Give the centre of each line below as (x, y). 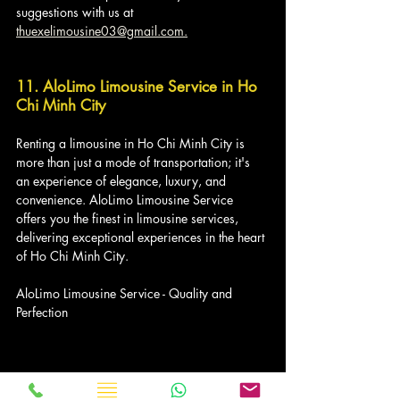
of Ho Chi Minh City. (72, 255)
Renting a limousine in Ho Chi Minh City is (132, 143)
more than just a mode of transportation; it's (135, 162)
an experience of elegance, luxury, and (123, 180)
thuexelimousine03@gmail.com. (102, 30)
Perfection (42, 312)
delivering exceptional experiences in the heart (142, 237)
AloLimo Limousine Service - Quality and (126, 293)
